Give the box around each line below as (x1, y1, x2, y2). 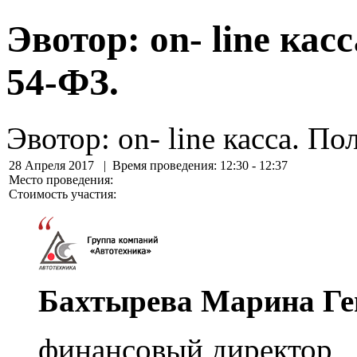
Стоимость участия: (9, 187, 116, 202)
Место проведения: (9, 173, 113, 187)
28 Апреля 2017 (9, 159, 94, 173)
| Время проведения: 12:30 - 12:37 (97, 159, 288, 173)
